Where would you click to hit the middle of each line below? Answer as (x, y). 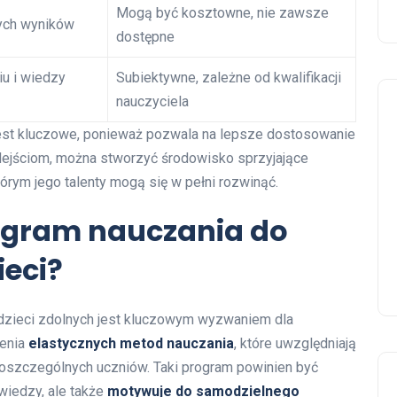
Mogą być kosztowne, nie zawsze (222, 12)
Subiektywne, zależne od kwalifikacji (229, 77)
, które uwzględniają (295, 343)
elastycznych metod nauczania (131, 343)
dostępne (145, 36)
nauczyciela (152, 101)
